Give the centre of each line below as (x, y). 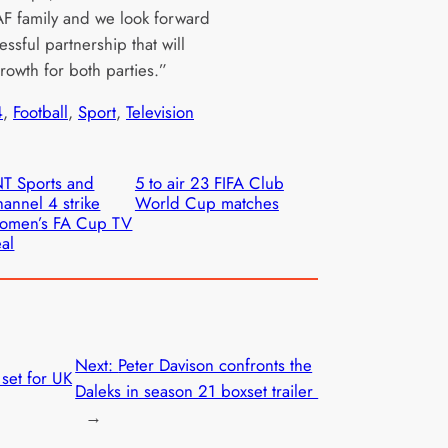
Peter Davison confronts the (215, 365)
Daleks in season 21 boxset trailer (197, 391)
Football (40, 112)
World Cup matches (206, 203)
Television (160, 112)
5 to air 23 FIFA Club (209, 183)
